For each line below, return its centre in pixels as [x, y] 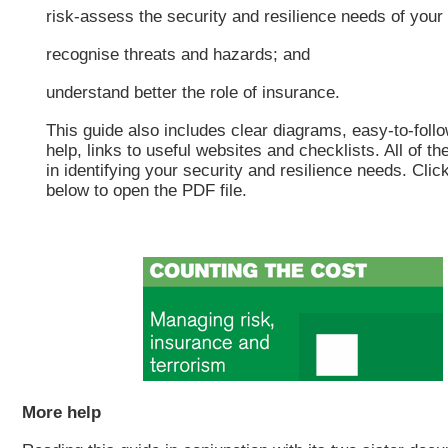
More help [61, 412]
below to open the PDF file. [146, 190]
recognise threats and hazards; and [178, 54]
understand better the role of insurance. [193, 92]
